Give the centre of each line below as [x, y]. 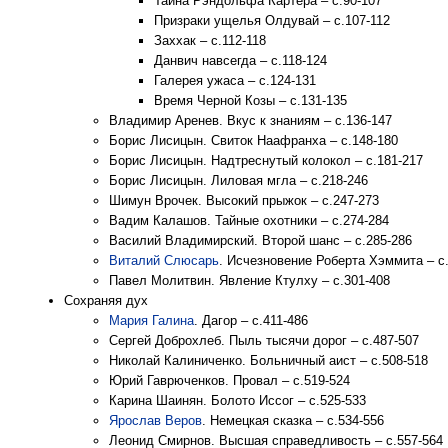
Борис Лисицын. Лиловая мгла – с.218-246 [238, 180]
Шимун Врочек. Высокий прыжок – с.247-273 [244, 200]
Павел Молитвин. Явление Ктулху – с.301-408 [249, 280]
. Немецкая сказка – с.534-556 [293, 420]
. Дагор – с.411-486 [251, 320]
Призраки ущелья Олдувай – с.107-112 [272, 20]
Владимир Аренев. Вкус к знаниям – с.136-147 [250, 120]
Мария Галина [151, 320]
